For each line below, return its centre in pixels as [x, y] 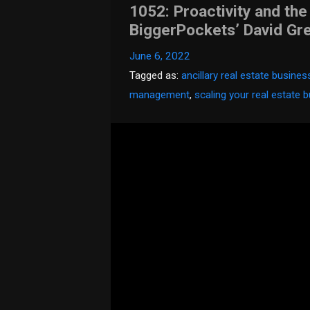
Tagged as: [156, 76]
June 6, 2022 [160, 56]
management [160, 95]
